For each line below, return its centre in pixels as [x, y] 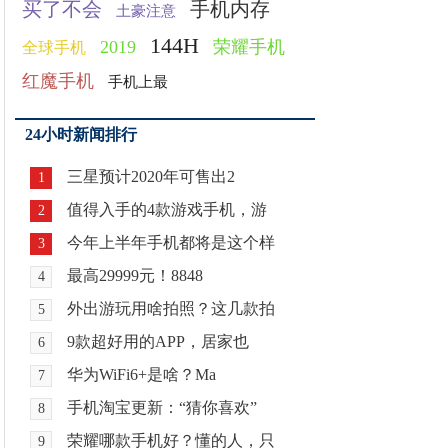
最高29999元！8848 [135, 275]
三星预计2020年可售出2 [151, 176]
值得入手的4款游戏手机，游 [167, 209]
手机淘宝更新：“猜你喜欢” [162, 407]
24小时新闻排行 [81, 134]
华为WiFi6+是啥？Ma [142, 374]
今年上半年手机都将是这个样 [171, 242]
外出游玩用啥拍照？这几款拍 [171, 308]
